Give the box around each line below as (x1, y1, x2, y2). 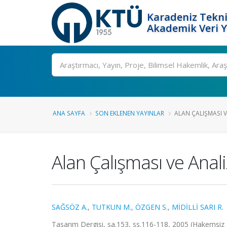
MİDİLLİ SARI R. (172, 202, 223, 212)
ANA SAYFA (53, 109, 85, 117)
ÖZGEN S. (135, 202, 168, 212)
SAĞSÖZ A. (52, 202, 88, 212)
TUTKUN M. (92, 202, 131, 212)
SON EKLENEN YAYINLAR (95, 109, 164, 117)
